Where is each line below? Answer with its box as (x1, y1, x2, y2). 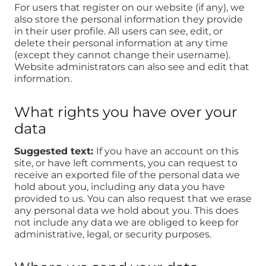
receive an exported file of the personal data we (14, 169, 240, 181)
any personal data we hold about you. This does (14, 205, 239, 217)
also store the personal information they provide (14, 14, 243, 26)
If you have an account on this (96, 145, 239, 157)
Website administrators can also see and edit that (14, 61, 249, 73)
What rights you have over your (14, 103, 237, 121)
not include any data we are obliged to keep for (14, 217, 239, 229)
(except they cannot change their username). (14, 49, 230, 61)
